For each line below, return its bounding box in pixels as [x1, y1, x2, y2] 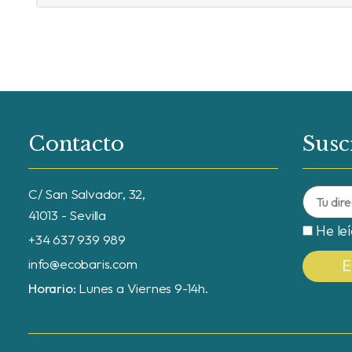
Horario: [28, 280, 79, 297]
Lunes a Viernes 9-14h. [79, 280, 208, 297]
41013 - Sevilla [28, 207, 106, 224]
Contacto [28, 131, 124, 157]
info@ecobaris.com [28, 255, 137, 273]
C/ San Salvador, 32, [28, 185, 145, 203]
